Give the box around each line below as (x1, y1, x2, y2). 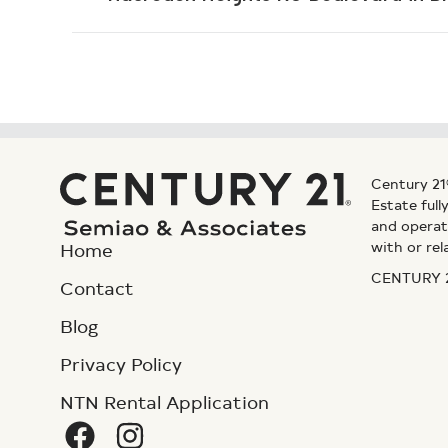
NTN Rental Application (60, 389, 269, 415)
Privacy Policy (60, 351, 182, 377)
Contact (60, 275, 134, 301)
